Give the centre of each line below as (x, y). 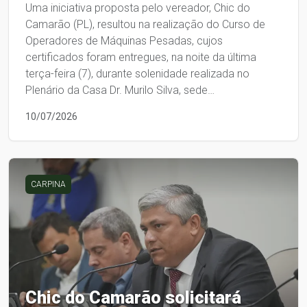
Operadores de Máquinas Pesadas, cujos (124, 41)
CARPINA (48, 185)
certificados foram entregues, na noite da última (141, 58)
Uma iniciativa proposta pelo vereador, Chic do (138, 8)
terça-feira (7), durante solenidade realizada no (137, 74)
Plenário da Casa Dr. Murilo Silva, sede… (120, 90)
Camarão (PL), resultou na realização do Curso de (145, 25)
